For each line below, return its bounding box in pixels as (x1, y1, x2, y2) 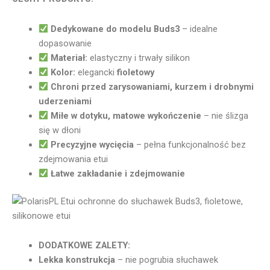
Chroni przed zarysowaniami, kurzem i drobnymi (51, 81, 254, 92)
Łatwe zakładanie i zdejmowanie (51, 168, 186, 179)
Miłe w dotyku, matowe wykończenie (51, 110, 202, 121)
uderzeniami (38, 95, 92, 107)
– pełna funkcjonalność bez (134, 139, 246, 150)
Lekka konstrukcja (38, 254, 115, 266)
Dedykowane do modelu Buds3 (51, 23, 180, 34)
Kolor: (51, 66, 76, 78)
